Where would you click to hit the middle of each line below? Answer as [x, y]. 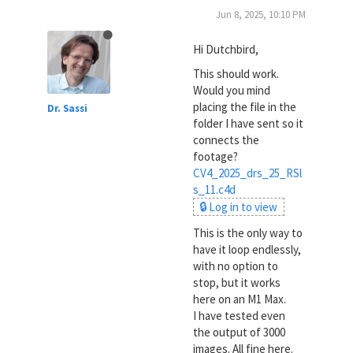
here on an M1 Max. [239, 299]
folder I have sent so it [248, 123]
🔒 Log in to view [239, 207]
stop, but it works [236, 282]
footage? [215, 156]
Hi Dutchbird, [225, 49]
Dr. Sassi [67, 108]
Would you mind [231, 90]
